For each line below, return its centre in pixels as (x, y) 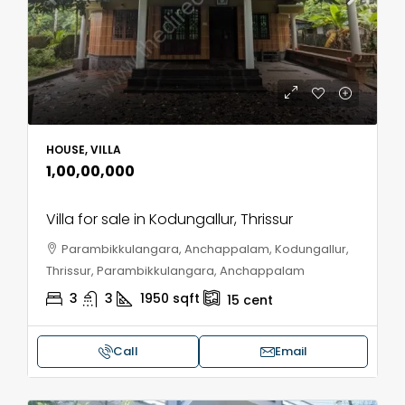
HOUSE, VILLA (84, 150)
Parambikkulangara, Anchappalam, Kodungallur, (205, 249)
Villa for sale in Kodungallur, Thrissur (170, 219)
